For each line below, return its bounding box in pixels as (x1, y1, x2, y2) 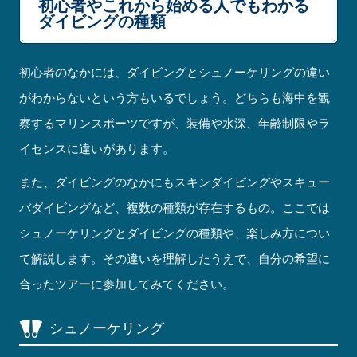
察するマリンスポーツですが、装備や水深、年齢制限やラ (19, 116, 331, 131)
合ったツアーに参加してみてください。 (19, 277, 235, 292)
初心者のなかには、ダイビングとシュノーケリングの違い (19, 65, 331, 80)
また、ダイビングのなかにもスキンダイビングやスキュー (19, 175, 331, 190)
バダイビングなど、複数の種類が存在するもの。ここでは (19, 201, 331, 215)
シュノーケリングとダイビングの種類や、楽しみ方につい (19, 226, 331, 241)
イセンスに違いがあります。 (19, 142, 175, 156)
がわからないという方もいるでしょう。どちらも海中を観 (19, 91, 331, 105)
